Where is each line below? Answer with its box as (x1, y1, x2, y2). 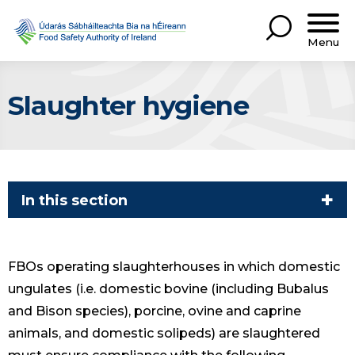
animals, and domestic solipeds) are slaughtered (8, 326, 320, 342)
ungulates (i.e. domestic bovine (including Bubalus (8, 281, 329, 297)
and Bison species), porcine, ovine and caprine (8, 303, 301, 319)
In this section (21, 191, 128, 209)
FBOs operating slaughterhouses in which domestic (8, 259, 340, 275)
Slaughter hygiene (8, 89, 249, 121)
